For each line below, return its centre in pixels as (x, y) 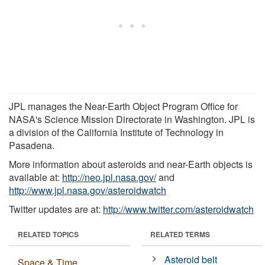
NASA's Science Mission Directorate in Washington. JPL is (132, 119)
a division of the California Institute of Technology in (116, 132)
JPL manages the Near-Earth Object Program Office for (123, 106)
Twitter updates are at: (56, 209)
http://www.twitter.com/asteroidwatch (178, 209)
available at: (35, 177)
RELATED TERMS (180, 234)
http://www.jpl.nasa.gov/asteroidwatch (88, 190)
